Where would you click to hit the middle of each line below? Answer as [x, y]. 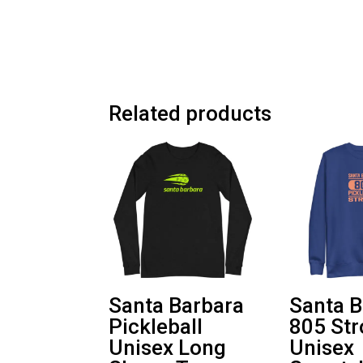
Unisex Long [168, 348]
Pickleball [156, 327]
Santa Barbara [177, 306]
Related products [190, 113]
